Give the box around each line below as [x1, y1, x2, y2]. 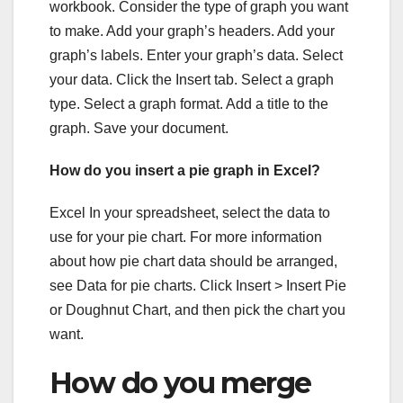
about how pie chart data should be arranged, [49, 253, 337, 269]
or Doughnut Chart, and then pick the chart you [49, 301, 345, 318]
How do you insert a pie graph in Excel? [49, 162, 320, 178]
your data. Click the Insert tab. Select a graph [49, 71, 334, 87]
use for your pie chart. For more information [49, 228, 322, 245]
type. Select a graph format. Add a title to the [49, 95, 328, 112]
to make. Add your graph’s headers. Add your [49, 22, 335, 39]
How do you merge [49, 364, 311, 400]
